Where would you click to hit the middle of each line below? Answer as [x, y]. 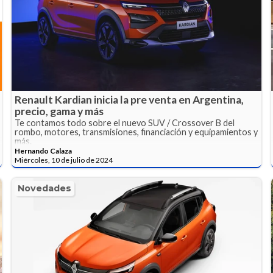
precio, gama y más [59, 112]
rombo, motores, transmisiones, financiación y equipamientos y [136, 132]
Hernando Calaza [44, 151]
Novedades [45, 189]
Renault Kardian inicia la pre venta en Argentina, [129, 100]
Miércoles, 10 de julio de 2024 [64, 160]
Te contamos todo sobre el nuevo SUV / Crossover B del [125, 123]
